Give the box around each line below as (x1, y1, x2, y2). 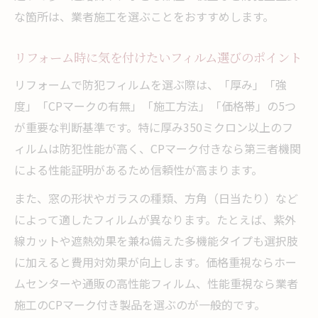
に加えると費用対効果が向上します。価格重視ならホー (14, 253, 297, 270)
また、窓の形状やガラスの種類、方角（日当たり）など (14, 189, 298, 207)
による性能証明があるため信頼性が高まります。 (14, 160, 263, 178)
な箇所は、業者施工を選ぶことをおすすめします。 (14, 7, 274, 25)
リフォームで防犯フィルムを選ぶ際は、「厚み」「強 (14, 75, 287, 93)
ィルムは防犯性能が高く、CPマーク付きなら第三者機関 (14, 139, 301, 157)
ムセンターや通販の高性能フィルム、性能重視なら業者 (14, 274, 298, 292)
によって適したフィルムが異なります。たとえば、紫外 (14, 210, 296, 228)
